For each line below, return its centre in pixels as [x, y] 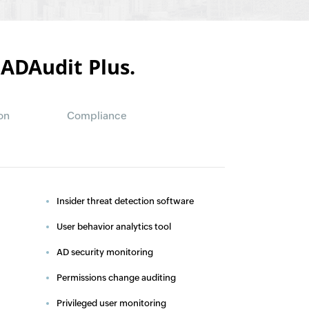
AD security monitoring [105, 252]
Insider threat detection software [125, 201]
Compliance [97, 116]
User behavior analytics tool [114, 227]
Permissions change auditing [116, 278]
